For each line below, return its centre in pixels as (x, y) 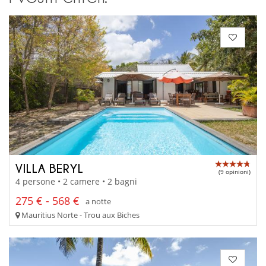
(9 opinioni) (235, 171)
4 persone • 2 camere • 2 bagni (76, 182)
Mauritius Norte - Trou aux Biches (80, 215)
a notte (98, 201)
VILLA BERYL (50, 168)
